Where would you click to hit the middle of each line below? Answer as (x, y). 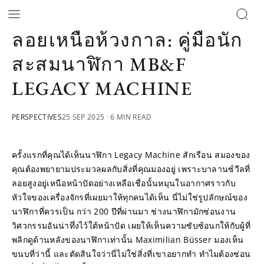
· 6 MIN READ (128, 117)
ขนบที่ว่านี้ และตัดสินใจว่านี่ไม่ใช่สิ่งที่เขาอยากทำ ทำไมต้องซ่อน (131, 254)
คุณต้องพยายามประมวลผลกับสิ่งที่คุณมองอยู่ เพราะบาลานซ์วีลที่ (131, 169)
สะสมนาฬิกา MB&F (99, 64)
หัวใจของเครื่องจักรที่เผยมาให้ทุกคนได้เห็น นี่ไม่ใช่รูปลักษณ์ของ (130, 197)
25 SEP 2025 (83, 117)
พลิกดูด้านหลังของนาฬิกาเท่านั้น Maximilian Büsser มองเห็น (128, 240)
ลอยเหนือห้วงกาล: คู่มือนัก (127, 40)
